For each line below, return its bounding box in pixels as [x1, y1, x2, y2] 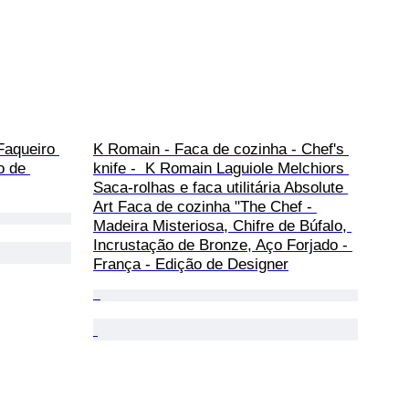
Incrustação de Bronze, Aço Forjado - [93, 236, 352, 254]
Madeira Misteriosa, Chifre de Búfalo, [93, 216, 351, 235]
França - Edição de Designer [93, 255, 288, 273]
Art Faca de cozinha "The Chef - [93, 197, 317, 215]
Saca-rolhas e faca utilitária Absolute [93, 178, 348, 196]
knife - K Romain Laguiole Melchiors [93, 159, 349, 177]
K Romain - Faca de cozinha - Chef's [93, 140, 349, 158]
